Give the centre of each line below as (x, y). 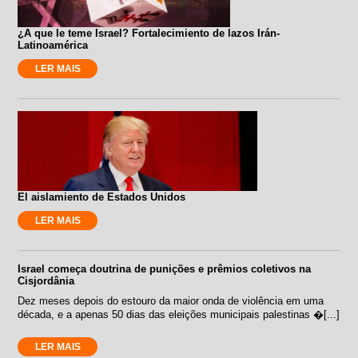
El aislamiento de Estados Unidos (102, 197)
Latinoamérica (53, 45)
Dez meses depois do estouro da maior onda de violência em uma (171, 300)
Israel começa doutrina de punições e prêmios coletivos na (165, 268)
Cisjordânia (46, 280)
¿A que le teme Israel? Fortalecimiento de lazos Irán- (149, 33)
